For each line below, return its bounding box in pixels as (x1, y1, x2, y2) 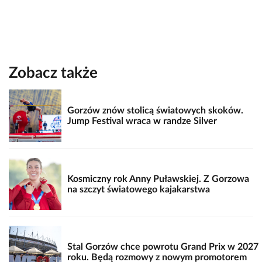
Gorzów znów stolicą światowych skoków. (67, 106, 243, 116)
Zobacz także (9, 65, 98, 81)
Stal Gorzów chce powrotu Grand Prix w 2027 (67, 242, 258, 252)
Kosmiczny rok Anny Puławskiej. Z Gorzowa (67, 174, 249, 184)
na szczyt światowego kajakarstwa (67, 184, 210, 194)
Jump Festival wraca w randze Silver (67, 116, 217, 126)
